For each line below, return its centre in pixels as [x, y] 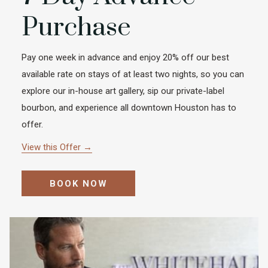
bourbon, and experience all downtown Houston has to [129, 108]
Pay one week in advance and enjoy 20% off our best [125, 57]
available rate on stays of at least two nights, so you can [133, 74]
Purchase [76, 28]
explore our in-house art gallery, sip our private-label [123, 91]
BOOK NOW [78, 184]
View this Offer [52, 147]
